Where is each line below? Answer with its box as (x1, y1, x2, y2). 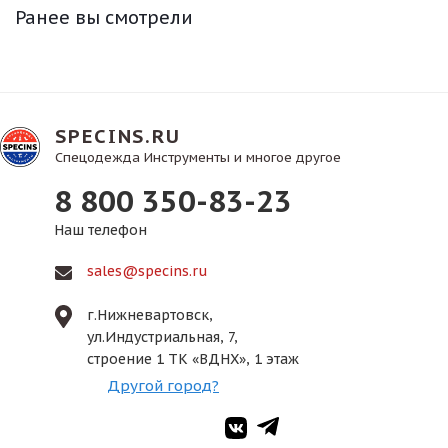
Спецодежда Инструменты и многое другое (55, 149, 341, 166)
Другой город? (107, 376, 219, 395)
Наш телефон (54, 221, 147, 239)
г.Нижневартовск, (87, 306, 213, 324)
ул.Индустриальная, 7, (87, 328, 238, 346)
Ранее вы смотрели (15, 6, 193, 29)
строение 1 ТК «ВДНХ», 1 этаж (87, 350, 299, 368)
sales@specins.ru (87, 262, 208, 280)
